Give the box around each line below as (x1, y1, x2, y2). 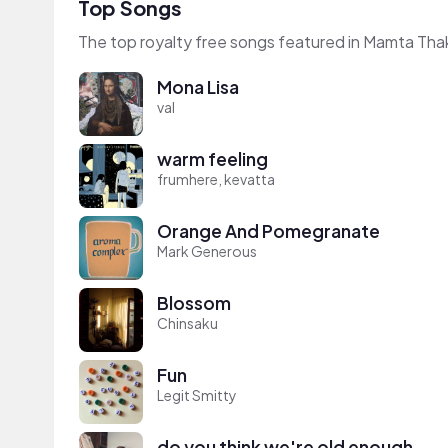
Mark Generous (157, 241, 257, 260)
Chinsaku (157, 313, 218, 332)
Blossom (157, 291, 231, 314)
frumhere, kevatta (157, 169, 275, 188)
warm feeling (157, 147, 268, 170)
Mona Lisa (157, 75, 239, 98)
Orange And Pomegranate (157, 219, 380, 242)
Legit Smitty (157, 385, 237, 404)
